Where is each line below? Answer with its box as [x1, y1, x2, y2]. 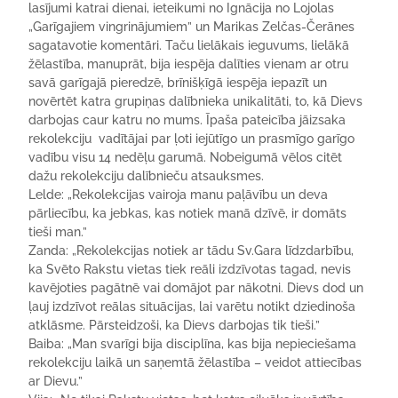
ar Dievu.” [28, 374, 84, 388]
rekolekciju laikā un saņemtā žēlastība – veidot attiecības [28, 355, 362, 370]
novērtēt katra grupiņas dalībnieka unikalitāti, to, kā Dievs [28, 94, 363, 108]
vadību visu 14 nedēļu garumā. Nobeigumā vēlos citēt [28, 150, 343, 164]
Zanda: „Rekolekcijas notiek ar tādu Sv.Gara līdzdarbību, [28, 243, 354, 258]
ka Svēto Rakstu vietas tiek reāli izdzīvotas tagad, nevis [28, 262, 352, 276]
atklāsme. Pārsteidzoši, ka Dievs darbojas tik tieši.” [28, 318, 321, 332]
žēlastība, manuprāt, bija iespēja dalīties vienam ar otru [28, 57, 349, 71]
